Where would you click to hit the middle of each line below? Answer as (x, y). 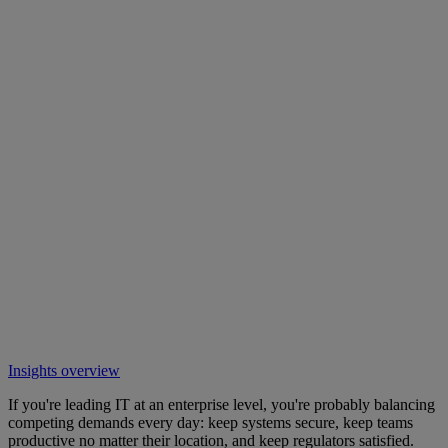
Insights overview (64, 370)
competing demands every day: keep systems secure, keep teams (210, 422)
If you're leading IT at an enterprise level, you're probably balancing (221, 404)
